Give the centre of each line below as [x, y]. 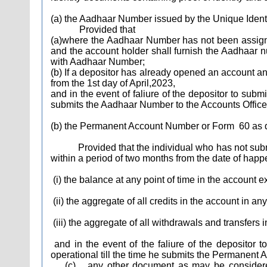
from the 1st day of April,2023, [114, 83]
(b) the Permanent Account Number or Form [144, 126]
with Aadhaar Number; [99, 62]
